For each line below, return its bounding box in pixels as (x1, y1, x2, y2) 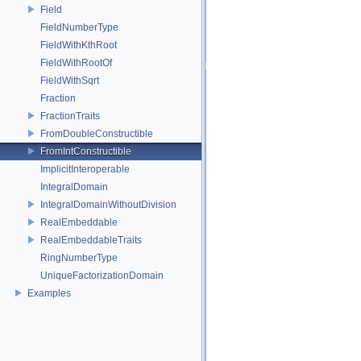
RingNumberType (40, 251, 118, 263)
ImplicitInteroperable (40, 163, 130, 175)
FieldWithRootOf (40, 56, 112, 68)
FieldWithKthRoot (40, 39, 117, 51)
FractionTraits (40, 110, 100, 122)
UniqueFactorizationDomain (40, 269, 164, 281)
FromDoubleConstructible (40, 127, 153, 139)
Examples (27, 287, 71, 299)
